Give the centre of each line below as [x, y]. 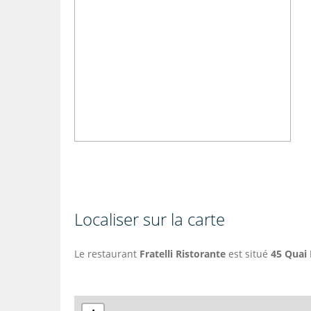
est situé [248, 254]
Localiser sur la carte [150, 219]
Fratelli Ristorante [183, 254]
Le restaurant [107, 254]
